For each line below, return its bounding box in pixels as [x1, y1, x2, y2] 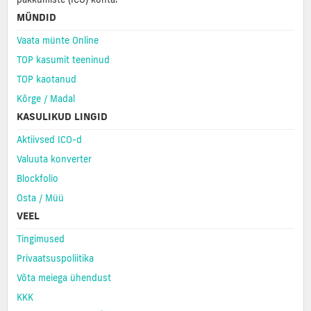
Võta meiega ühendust [17, 271, 111, 283]
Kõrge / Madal [17, 92, 75, 104]
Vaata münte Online [17, 34, 99, 46]
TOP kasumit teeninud [17, 53, 110, 65]
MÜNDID [17, 10, 56, 24]
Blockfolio [17, 172, 58, 184]
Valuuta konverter [17, 153, 92, 165]
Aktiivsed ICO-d [17, 133, 82, 145]
